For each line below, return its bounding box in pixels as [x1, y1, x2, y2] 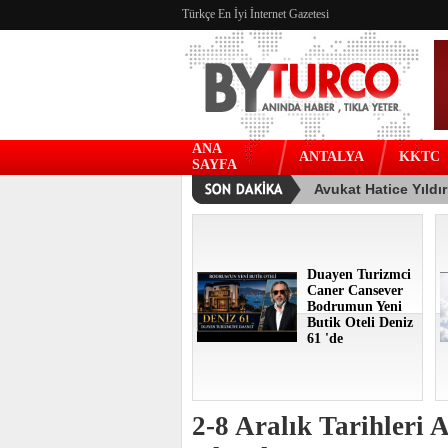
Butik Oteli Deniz [307, 315, 413, 330]
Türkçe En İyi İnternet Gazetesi [182, 7, 329, 21]
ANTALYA [299, 149, 364, 164]
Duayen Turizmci [307, 267, 411, 282]
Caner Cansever [307, 283, 403, 298]
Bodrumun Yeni [307, 299, 402, 314]
